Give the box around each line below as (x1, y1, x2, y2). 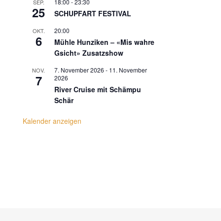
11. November (109, 66, 147, 74)
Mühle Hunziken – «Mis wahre (54, 37, 154, 47)
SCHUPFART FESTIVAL (54, 8, 131, 19)
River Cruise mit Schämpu (54, 84, 141, 95)
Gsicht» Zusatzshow (54, 48, 123, 58)
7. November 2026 (54, 66, 104, 74)
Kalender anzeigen (23, 116, 81, 126)
